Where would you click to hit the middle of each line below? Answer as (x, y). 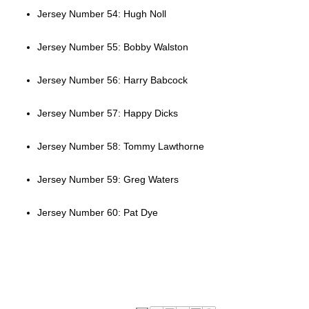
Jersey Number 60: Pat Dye (97, 213)
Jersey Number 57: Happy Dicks (107, 113)
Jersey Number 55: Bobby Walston (112, 47)
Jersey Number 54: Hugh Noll (101, 14)
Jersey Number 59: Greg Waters (108, 180)
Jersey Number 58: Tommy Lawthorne (120, 147)
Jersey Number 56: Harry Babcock (112, 80)
